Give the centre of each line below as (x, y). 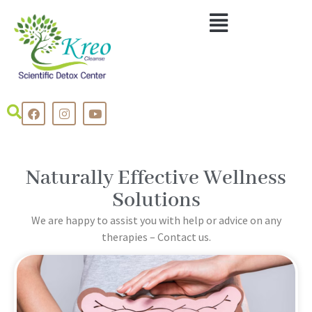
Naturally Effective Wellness (156, 179)
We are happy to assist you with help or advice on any (156, 220)
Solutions (156, 201)
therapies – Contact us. (156, 237)
